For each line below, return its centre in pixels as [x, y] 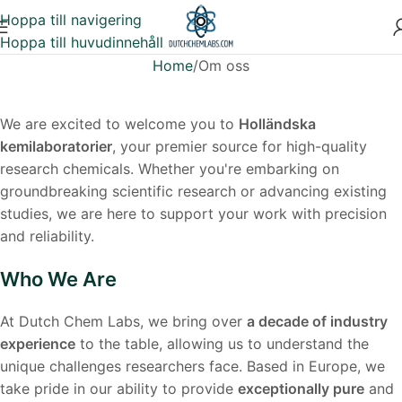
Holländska [277, 124]
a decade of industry [317, 321]
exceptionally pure [301, 389]
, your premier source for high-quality [240, 146]
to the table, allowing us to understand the [222, 344]
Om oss [223, 66]
